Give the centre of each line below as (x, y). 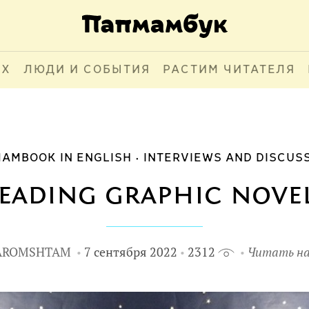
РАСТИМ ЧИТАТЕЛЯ (229, 70)
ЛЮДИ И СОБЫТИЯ (87, 70)
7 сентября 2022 (130, 252)
